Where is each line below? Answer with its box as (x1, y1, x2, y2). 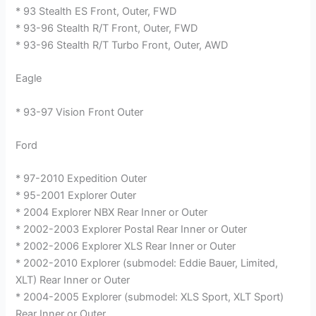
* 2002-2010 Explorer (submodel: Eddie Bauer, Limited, (16, 257, 279, 270)
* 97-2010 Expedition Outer (16, 172, 147, 186)
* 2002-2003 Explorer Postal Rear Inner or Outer (16, 223, 248, 236)
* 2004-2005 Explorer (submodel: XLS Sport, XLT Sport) (16, 291, 284, 304)
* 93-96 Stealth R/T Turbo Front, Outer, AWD (16, 39, 229, 52)
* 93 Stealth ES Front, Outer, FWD (16, 5, 177, 18)
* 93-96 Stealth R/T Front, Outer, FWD (16, 22, 198, 35)
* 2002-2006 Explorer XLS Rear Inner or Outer (16, 240, 236, 253)
